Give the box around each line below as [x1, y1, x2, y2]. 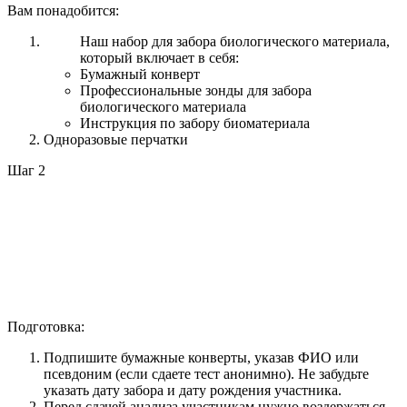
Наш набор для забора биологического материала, [80, 34, 390, 50]
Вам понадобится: [7, 3, 119, 19]
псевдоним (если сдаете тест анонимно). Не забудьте [44, 366, 369, 382]
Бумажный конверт [80, 66, 200, 83]
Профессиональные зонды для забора [80, 83, 312, 99]
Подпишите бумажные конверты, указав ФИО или [44, 350, 359, 366]
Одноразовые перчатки [44, 132, 188, 148]
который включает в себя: [80, 50, 239, 66]
